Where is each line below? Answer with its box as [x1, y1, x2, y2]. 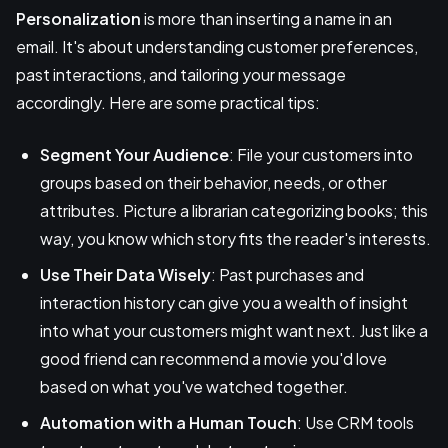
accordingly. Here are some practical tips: [16, 92, 320, 114]
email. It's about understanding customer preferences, [16, 36, 418, 58]
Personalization [16, 8, 141, 30]
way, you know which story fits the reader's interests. [40, 228, 431, 250]
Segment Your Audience [40, 144, 229, 166]
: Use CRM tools [297, 412, 414, 434]
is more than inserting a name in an [141, 8, 392, 30]
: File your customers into [229, 144, 413, 166]
